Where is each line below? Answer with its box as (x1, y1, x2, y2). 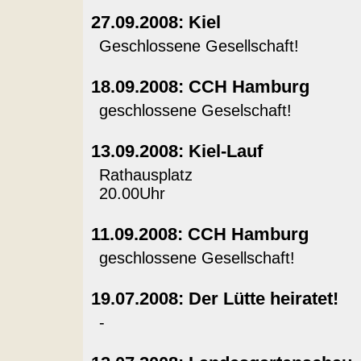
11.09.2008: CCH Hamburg (90, 224, 309, 244)
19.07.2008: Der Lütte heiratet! (90, 288, 338, 309)
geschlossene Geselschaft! (98, 102, 292, 119)
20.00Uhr (98, 185, 165, 202)
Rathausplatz (98, 166, 193, 184)
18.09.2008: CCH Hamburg (90, 77, 309, 97)
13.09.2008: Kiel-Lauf (90, 141, 263, 161)
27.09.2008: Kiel (90, 12, 221, 32)
